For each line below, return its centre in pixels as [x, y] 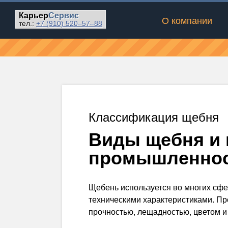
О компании [187, 21]
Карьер [34, 16]
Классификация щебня [154, 117]
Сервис [64, 16]
